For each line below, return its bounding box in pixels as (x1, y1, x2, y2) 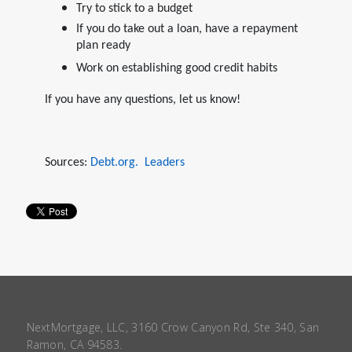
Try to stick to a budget (75, 2, 192, 15)
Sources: (44, 156, 90, 169)
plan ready (75, 38, 130, 57)
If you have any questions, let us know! (44, 93, 240, 106)
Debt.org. (90, 156, 141, 169)
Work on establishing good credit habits (75, 61, 277, 75)
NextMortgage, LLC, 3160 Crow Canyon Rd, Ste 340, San (26, 319, 320, 335)
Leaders (144, 156, 185, 169)
